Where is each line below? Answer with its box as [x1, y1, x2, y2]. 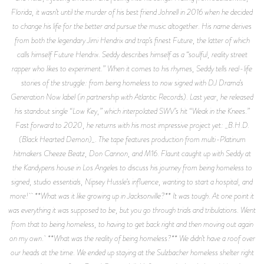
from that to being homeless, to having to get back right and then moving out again [11, 217, 253, 230]
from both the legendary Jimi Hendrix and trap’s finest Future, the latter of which [14, 34, 250, 46]
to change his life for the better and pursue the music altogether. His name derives [12, 19, 252, 32]
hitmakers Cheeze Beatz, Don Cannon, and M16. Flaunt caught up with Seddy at [13, 147, 251, 159]
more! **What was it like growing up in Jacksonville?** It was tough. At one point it [10, 189, 254, 202]
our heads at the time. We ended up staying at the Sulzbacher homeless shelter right [10, 246, 254, 258]
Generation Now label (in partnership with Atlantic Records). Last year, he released [11, 90, 253, 103]
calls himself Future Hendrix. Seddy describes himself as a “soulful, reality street [16, 48, 247, 60]
